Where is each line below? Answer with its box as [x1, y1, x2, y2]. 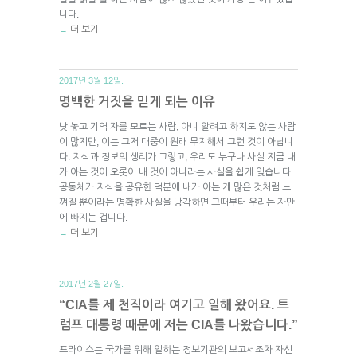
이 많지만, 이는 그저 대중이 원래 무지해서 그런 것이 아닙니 [59, 135, 293, 147]
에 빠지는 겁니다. [59, 211, 127, 223]
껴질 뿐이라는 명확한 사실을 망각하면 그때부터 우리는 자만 [59, 196, 295, 208]
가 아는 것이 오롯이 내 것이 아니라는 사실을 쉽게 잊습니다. [59, 166, 293, 178]
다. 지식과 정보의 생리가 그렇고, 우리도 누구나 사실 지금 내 [59, 151, 296, 163]
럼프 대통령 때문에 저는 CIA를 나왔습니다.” [59, 317, 298, 331]
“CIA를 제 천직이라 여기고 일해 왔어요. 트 [59, 297, 289, 312]
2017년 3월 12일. [59, 75, 124, 85]
